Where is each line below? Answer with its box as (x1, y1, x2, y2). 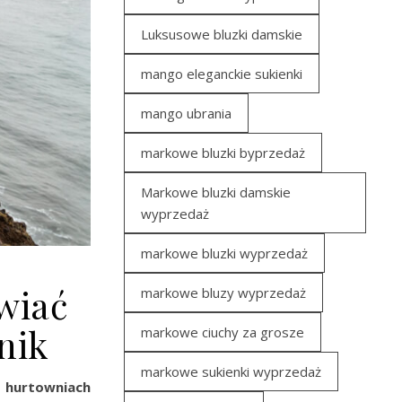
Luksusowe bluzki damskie (141, 25, 302, 43)
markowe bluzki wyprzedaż (141, 244, 308, 262)
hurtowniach (5, 378, 91, 397)
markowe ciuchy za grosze (141, 323, 304, 341)
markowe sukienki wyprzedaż (141, 363, 321, 380)
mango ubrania (141, 104, 232, 122)
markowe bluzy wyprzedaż (141, 284, 306, 301)
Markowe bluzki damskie (141, 183, 291, 201)
